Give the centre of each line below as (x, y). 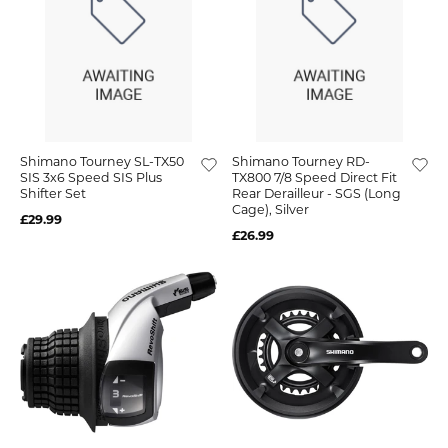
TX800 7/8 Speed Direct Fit (314, 178)
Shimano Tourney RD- (300, 162)
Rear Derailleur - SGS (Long (316, 194)
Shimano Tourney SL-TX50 (102, 162)
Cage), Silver (270, 210)
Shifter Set (53, 194)
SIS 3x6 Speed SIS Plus (91, 178)
